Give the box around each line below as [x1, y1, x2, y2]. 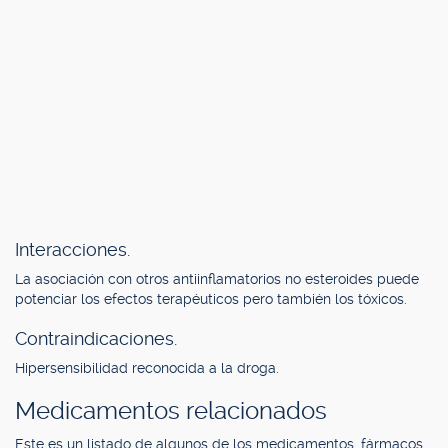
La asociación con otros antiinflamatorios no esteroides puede [15, 271, 419, 287]
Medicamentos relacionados [15, 397, 327, 425]
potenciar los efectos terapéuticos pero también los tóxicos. [15, 291, 407, 307]
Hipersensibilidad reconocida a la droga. [15, 360, 279, 376]
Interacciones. [15, 239, 130, 260]
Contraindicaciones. [15, 328, 177, 349]
